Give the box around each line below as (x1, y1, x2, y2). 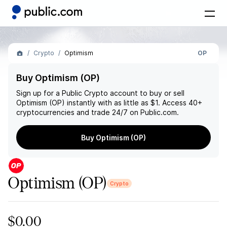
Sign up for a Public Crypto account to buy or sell (16, 89, 184, 97)
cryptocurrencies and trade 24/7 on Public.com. (16, 108, 179, 117)
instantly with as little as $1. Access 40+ (65, 98, 202, 107)
